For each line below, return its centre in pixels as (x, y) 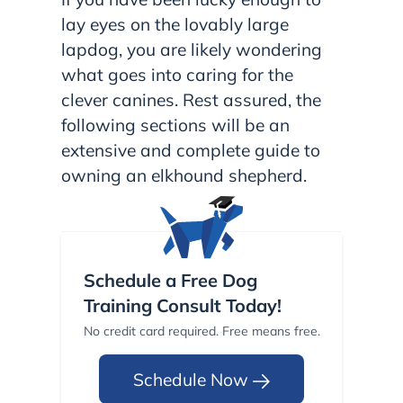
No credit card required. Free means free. (201, 331)
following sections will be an (175, 125)
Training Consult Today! (182, 306)
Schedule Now (193, 379)
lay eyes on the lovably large (175, 25)
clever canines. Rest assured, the (191, 100)
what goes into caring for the (177, 75)
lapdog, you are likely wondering (192, 50)
